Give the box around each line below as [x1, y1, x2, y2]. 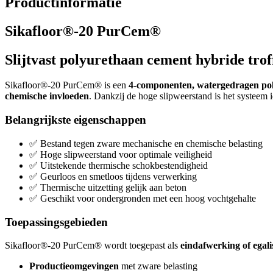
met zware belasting [119, 261, 197, 272]
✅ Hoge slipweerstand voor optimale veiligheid [29, 149, 212, 160]
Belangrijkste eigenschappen [5, 113, 146, 127]
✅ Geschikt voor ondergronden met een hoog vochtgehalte [29, 193, 256, 204]
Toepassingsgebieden [5, 215, 108, 229]
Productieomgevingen [29, 261, 119, 272]
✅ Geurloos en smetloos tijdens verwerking [29, 171, 197, 182]
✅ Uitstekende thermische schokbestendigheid [29, 160, 208, 171]
